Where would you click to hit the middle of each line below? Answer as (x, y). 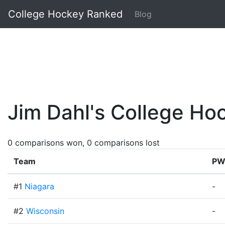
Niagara (39, 186)
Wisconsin (45, 211)
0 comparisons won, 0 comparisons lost (84, 143)
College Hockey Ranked (65, 14)
